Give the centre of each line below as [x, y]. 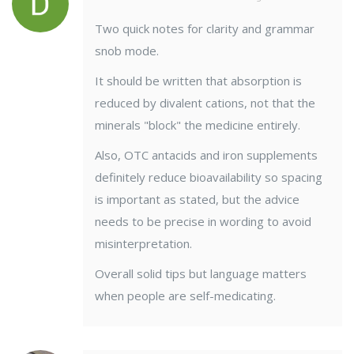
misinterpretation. [143, 244]
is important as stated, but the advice [197, 200]
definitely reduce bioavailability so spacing [209, 177]
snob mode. [127, 51]
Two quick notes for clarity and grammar [205, 29]
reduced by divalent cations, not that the [205, 103]
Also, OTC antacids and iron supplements [206, 155]
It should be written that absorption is [198, 81]
